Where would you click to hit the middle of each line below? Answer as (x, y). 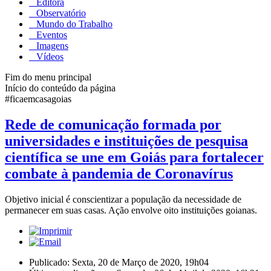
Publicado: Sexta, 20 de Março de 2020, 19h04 (119, 262)
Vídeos (49, 56)
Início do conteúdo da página (60, 88)
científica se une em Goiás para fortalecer (134, 157)
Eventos (51, 34)
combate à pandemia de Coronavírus (119, 173)
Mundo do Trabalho (73, 24)
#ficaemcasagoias (38, 99)
